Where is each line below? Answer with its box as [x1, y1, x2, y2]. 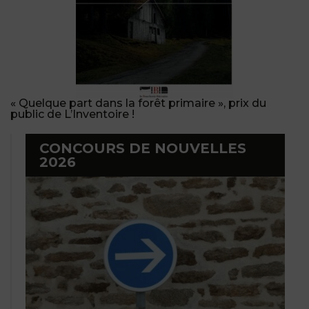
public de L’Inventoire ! [10, 107, 134, 121]
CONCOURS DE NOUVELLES [39, 139, 246, 157]
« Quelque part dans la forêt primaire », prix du [10, 96, 266, 110]
